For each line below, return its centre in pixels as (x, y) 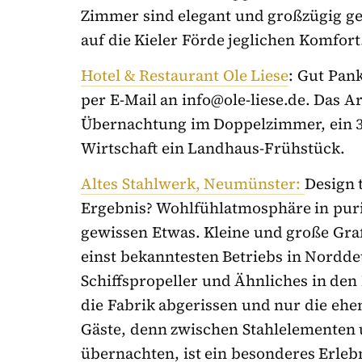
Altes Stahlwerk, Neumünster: (193, 184)
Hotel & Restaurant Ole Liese (185, 76)
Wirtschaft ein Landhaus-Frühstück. (213, 148)
